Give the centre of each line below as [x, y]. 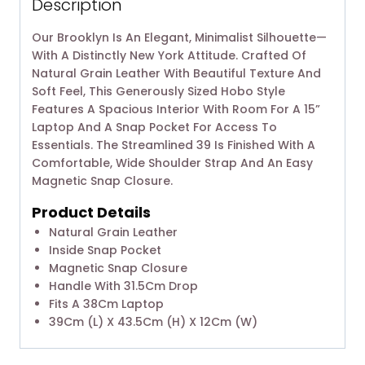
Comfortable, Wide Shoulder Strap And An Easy [172, 163]
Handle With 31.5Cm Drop [123, 286]
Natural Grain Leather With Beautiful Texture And [176, 74]
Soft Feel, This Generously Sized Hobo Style [158, 92]
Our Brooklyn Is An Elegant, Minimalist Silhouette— [179, 38]
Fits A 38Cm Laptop [106, 304]
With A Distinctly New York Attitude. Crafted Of [169, 56]
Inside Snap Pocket [105, 251]
